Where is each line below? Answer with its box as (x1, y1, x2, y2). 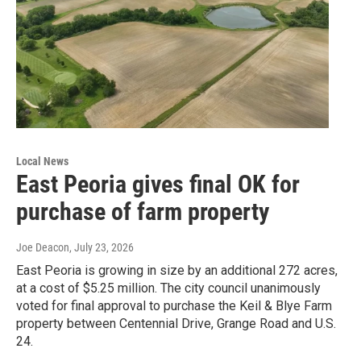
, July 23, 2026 (69, 240, 134, 254)
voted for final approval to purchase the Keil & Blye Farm (16, 297, 332, 313)
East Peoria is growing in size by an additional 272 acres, (16, 262, 338, 278)
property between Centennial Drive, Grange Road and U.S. (16, 315, 336, 331)
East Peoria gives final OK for (16, 169, 300, 198)
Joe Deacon (16, 240, 69, 254)
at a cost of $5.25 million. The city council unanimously (16, 280, 321, 296)
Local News (16, 154, 68, 168)
